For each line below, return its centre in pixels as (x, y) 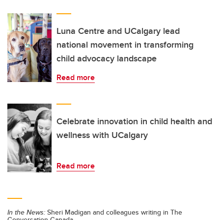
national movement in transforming (125, 44)
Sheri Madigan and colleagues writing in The (114, 212)
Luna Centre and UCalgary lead (118, 31)
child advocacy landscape (107, 58)
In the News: (26, 212)
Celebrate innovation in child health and (134, 121)
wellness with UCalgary (102, 135)
